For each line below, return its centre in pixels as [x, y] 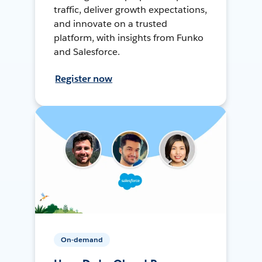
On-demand [82, 239]
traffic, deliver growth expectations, [130, 9]
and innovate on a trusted [111, 23]
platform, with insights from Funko [129, 37]
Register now [84, 78]
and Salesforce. [87, 51]
